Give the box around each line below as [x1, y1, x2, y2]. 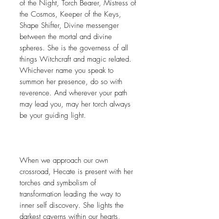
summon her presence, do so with [20, 77, 122, 87]
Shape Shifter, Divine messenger [20, 21, 119, 31]
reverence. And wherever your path [20, 88, 127, 98]
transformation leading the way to [20, 189, 121, 199]
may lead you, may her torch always [20, 99, 131, 109]
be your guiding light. [20, 110, 86, 121]
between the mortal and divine [20, 32, 112, 42]
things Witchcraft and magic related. [20, 54, 131, 65]
